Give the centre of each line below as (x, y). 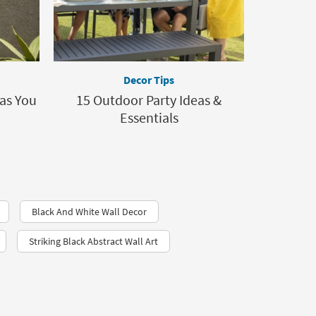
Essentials (149, 117)
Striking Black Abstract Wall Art (93, 241)
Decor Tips (149, 80)
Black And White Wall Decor (89, 212)
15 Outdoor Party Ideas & (149, 100)
